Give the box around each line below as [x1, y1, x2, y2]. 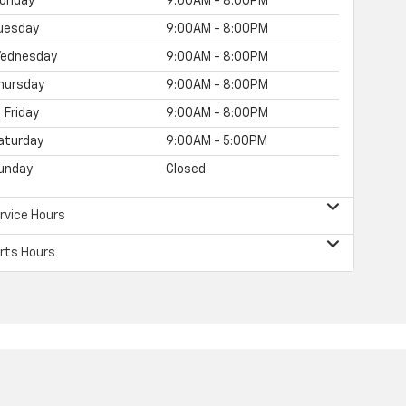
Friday [2, 106, 40, 120]
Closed [166, 162, 207, 176]
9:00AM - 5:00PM [166, 134, 268, 148]
